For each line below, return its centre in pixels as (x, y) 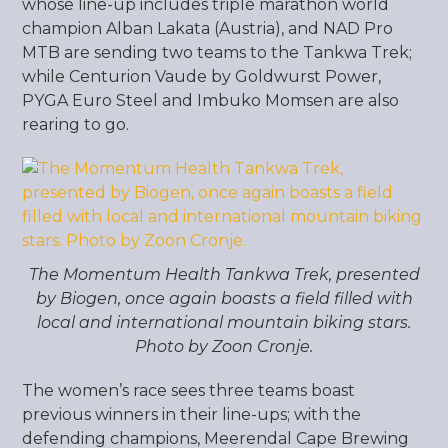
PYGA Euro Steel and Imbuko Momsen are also (211, 100)
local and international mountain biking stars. (224, 322)
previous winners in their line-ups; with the (192, 414)
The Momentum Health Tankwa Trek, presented (224, 274)
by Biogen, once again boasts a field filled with (224, 298)
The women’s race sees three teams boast (189, 390)
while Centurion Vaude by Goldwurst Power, (202, 76)
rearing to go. (76, 124)
